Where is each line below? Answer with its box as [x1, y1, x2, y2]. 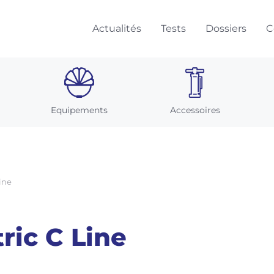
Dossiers [206, 23, 246, 34]
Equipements [51, 105, 108, 116]
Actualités [92, 23, 141, 34]
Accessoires [169, 105, 220, 116]
